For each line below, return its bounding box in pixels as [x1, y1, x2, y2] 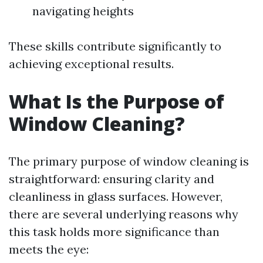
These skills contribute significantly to [9, 39, 221, 53]
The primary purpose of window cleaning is [9, 154, 249, 168]
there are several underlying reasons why [9, 207, 238, 221]
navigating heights [32, 4, 134, 18]
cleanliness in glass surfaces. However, [9, 189, 222, 204]
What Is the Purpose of [9, 89, 224, 114]
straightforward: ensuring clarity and [9, 171, 214, 186]
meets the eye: [9, 242, 89, 257]
